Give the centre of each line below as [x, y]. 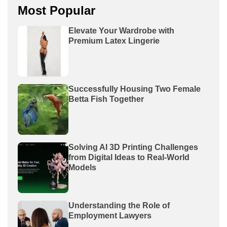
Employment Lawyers [110, 215]
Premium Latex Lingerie [114, 41]
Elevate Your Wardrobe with [121, 30]
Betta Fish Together [106, 99]
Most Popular [56, 10]
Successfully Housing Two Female [135, 89]
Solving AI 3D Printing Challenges [133, 147]
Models [82, 167]
